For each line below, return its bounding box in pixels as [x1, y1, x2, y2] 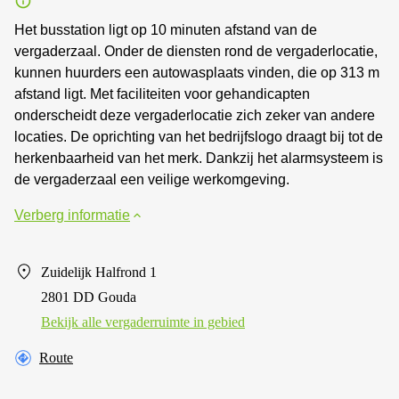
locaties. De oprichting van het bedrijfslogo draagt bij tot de [14, 128, 383, 144]
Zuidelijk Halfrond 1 [41, 264, 157, 280]
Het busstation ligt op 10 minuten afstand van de [14, 21, 317, 37]
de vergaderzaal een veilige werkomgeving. [14, 171, 289, 187]
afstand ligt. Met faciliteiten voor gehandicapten [14, 85, 310, 102]
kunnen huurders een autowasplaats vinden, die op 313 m [14, 64, 379, 80]
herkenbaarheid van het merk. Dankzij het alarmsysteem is [14, 150, 383, 166]
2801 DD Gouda [41, 289, 136, 305]
